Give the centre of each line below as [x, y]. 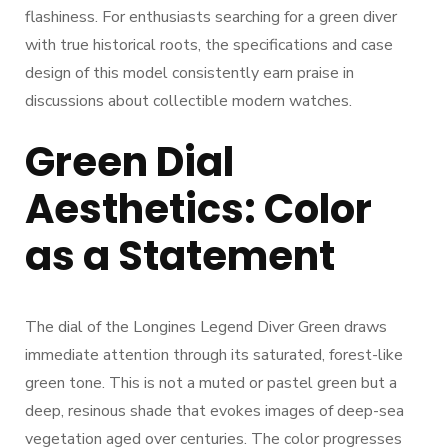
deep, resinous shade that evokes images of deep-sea [214, 411]
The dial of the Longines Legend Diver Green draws [206, 327]
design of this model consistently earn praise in [189, 73]
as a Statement [180, 256]
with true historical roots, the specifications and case [209, 45]
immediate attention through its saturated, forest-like [214, 355]
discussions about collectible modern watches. [188, 101]
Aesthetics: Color [198, 209]
